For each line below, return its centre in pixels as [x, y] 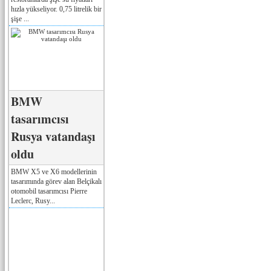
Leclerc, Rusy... [33, 201]
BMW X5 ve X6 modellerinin [54, 171]
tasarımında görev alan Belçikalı [56, 181]
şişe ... [20, 18]
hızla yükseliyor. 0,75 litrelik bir [56, 9]
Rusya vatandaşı [53, 136]
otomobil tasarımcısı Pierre [49, 191]
